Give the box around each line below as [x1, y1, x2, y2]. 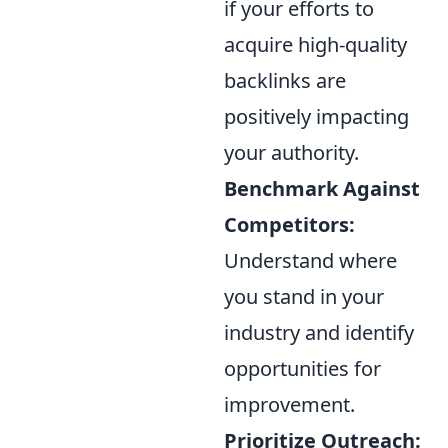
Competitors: [224, 210, 355, 238]
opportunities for [224, 354, 381, 382]
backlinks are [224, 66, 346, 94]
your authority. [224, 138, 359, 166]
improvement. [224, 390, 355, 418]
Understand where [224, 246, 397, 274]
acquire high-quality [224, 30, 407, 58]
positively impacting [224, 102, 409, 130]
